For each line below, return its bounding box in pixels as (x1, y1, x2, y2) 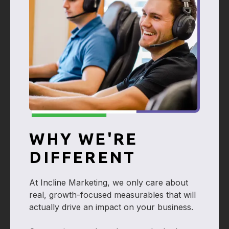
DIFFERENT (29, 148, 136, 167)
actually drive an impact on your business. (29, 202, 194, 213)
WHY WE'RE (29, 129, 138, 148)
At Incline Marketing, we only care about (29, 177, 189, 188)
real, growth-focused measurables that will (29, 190, 196, 200)
